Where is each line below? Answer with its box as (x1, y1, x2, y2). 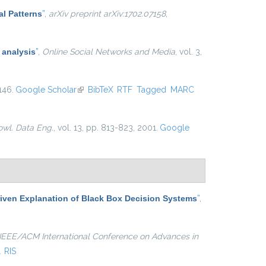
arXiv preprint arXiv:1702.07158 (49, 9, 166, 18)
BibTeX (87, 85, 113, 94)
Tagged (137, 85, 167, 94)
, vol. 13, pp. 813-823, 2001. (53, 123, 158, 132)
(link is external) (76, 85, 135, 94)
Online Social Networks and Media (42, 47, 175, 56)
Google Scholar (15, 85, 77, 94)
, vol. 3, (175, 47, 202, 56)
